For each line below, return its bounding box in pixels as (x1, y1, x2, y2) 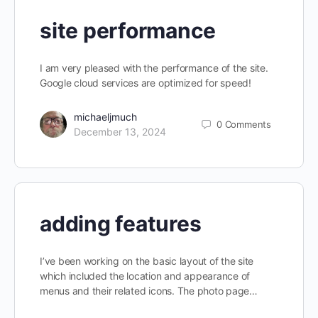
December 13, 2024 (74, 126, 166, 138)
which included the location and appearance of (40, 270, 251, 282)
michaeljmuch (74, 111, 137, 123)
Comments (224, 118, 271, 130)
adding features (40, 211, 202, 236)
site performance (40, 18, 216, 43)
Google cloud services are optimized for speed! (40, 77, 251, 89)
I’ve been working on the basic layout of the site (40, 255, 254, 267)
